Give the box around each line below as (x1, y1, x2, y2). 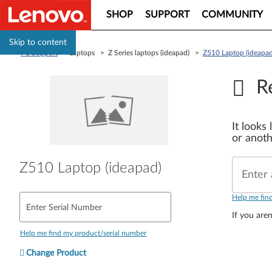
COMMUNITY (202, 10, 263, 19)
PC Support (21, 49, 58, 56)
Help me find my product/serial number (20, 229, 146, 237)
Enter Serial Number (26, 203, 102, 212)
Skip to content (9, 38, 67, 47)
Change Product (26, 248, 86, 257)
